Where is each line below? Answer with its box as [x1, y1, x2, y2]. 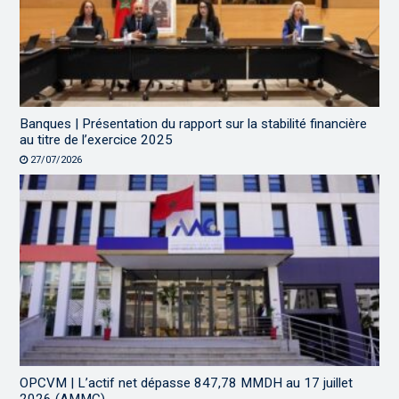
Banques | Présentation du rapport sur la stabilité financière [20, 115, 368, 132]
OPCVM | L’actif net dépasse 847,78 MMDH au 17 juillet [20, 374, 354, 391]
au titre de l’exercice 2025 [20, 131, 174, 148]
